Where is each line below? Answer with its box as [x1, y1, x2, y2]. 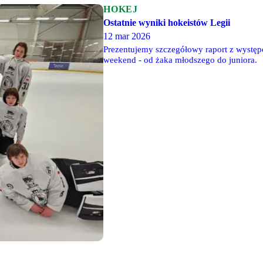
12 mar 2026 [103, 31, 150, 41]
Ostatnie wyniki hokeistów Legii [103, 18, 230, 28]
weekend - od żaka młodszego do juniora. [103, 55, 257, 65]
